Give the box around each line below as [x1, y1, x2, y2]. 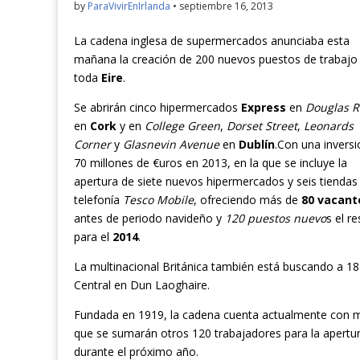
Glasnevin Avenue [123, 137, 219, 153]
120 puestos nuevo [225, 211, 326, 227]
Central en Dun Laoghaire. [74, 277, 210, 293]
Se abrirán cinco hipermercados [74, 100, 241, 116]
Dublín [239, 137, 275, 153]
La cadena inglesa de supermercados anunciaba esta [74, 33, 350, 49]
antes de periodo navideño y [74, 211, 225, 227]
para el [74, 229, 112, 245]
